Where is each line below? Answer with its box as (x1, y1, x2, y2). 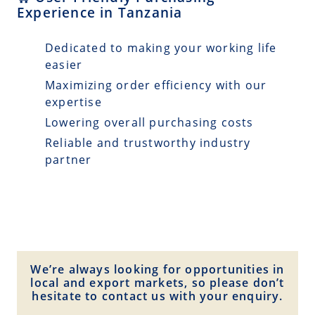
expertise (45, 94, 102, 110)
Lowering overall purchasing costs (45, 115, 254, 131)
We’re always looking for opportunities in (30, 262, 285, 278)
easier (45, 57, 83, 73)
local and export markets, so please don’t (30, 275, 285, 291)
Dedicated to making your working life (45, 40, 277, 56)
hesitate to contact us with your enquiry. (32, 288, 283, 304)
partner (45, 151, 92, 167)
